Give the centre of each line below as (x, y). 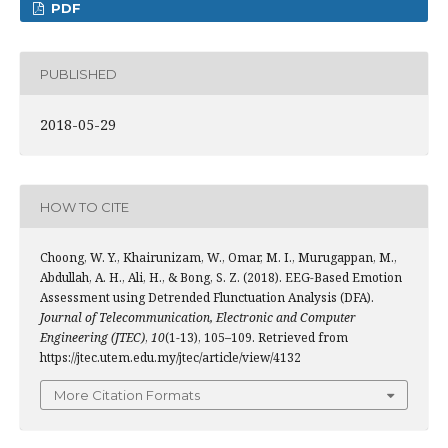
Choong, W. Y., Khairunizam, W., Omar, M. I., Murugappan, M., (218, 257)
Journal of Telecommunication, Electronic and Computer (198, 317)
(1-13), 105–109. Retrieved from (256, 337)
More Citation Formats (127, 395)
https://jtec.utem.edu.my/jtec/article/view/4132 (170, 357)
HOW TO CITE (84, 206)
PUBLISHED (78, 73)
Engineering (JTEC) (92, 337)
